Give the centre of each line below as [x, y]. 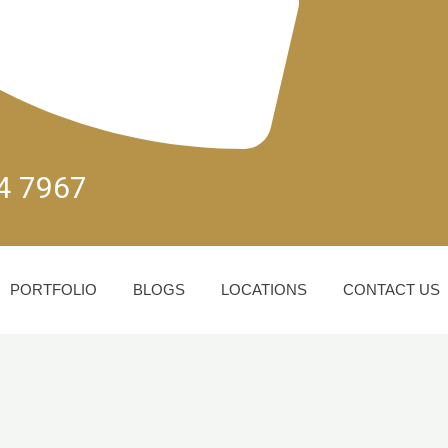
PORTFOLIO [54, 290]
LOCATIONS [264, 290]
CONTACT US [392, 290]
